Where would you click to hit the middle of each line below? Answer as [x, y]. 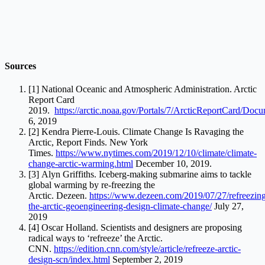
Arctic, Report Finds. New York [88, 143]
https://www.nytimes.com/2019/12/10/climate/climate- [156, 153]
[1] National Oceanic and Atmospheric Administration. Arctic [143, 89]
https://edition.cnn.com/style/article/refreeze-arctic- [147, 249]
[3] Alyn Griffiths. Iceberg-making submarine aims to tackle [140, 174]
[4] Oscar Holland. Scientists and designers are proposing [135, 228]
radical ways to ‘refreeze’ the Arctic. [96, 238]
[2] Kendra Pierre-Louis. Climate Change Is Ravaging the [136, 132]
